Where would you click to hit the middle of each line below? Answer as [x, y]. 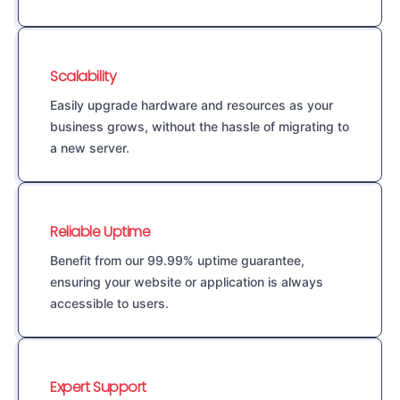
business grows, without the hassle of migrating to [200, 127]
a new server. [90, 148]
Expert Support [98, 387]
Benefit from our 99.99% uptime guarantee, [177, 261]
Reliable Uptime [100, 232]
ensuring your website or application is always [187, 282]
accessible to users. [109, 304]
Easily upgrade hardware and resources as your [192, 105]
